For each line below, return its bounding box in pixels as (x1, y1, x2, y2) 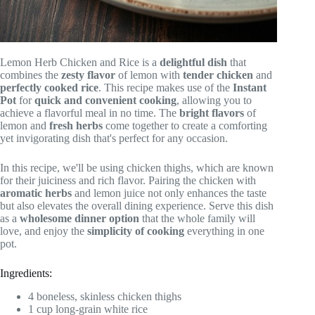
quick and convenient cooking (34, 94, 176, 107)
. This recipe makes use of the (98, 82, 233, 94)
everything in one (184, 225, 264, 238)
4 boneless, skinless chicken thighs (28, 290, 181, 302)
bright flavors (179, 107, 244, 120)
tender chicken (183, 69, 253, 82)
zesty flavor (61, 69, 115, 82)
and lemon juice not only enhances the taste (72, 187, 266, 200)
